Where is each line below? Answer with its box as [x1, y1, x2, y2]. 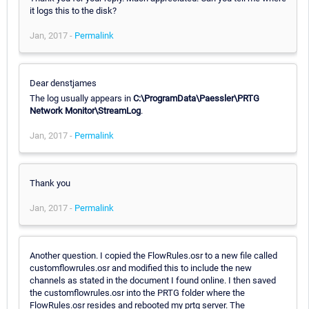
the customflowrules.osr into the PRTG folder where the [30, 287, 245, 298]
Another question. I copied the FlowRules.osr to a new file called [30, 250, 277, 261]
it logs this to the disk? [30, 5, 117, 16]
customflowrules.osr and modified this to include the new [30, 262, 252, 273]
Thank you [30, 177, 70, 188]
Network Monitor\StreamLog [30, 105, 141, 116]
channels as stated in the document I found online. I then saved [30, 275, 276, 286]
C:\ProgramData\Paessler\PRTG [133, 92, 259, 103]
